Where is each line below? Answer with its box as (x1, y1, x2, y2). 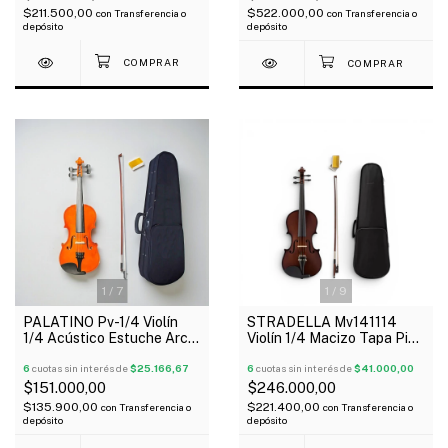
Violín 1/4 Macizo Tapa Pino (247, 329, 424, 346)
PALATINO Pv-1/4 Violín (23, 313, 179, 330)
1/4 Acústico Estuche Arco (23, 329, 196, 346)
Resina (23, 345, 67, 362)
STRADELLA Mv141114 (247, 313, 397, 330)
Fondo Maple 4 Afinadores (247, 345, 417, 362)
